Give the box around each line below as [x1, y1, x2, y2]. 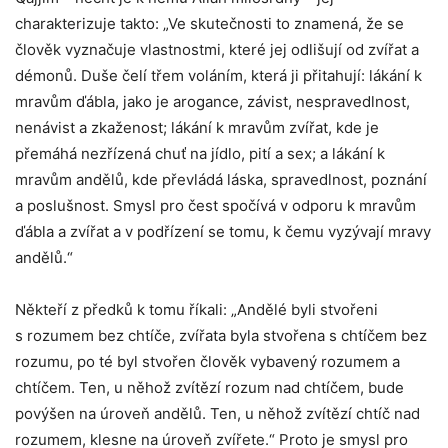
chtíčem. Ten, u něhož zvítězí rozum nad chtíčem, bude [15, 378, 404, 397]
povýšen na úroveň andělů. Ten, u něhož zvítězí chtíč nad [15, 404, 420, 423]
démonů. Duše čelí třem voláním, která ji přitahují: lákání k [15, 66, 422, 85]
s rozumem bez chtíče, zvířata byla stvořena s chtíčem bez [15, 326, 427, 345]
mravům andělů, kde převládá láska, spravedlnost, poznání [15, 170, 427, 189]
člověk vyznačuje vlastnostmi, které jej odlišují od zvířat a [15, 40, 419, 59]
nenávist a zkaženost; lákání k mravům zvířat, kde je [15, 118, 379, 137]
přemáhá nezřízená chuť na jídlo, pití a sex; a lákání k [15, 144, 385, 163]
